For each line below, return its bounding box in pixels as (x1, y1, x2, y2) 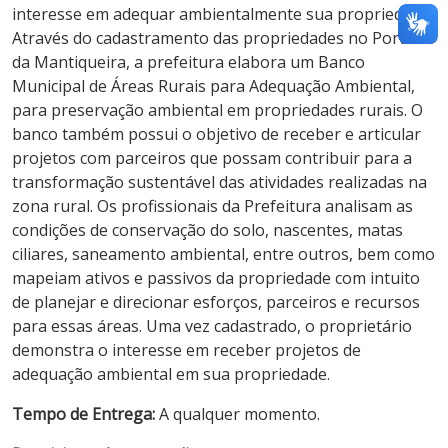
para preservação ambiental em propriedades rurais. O (12, 98, 423, 121)
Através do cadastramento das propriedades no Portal (12, 26, 418, 49)
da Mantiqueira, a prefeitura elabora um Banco (12, 50, 365, 73)
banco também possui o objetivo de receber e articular (12, 122, 421, 145)
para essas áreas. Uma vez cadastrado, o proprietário (12, 314, 412, 337)
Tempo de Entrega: (12, 402, 155, 425)
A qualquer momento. (155, 402, 320, 425)
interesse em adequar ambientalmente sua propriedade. (12, 2, 433, 25)
